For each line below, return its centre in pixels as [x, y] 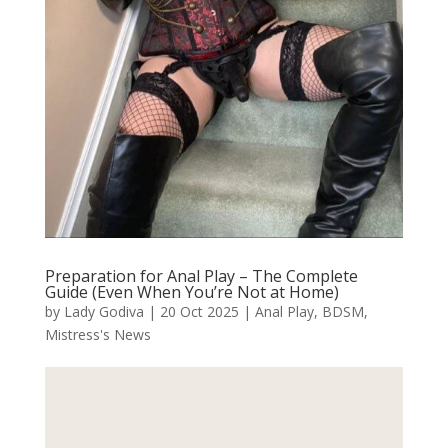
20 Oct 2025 [199, 311]
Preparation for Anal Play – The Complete [201, 275]
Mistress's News [97, 334]
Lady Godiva [103, 311]
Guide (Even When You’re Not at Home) [191, 291]
